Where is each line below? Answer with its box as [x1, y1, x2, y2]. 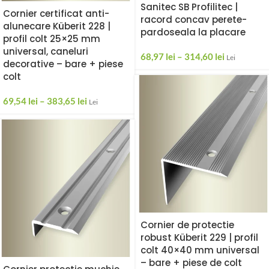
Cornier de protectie [141, 218, 234, 231]
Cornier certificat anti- [3, 7, 109, 20]
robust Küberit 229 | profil [141, 231, 258, 244]
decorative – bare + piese [3, 58, 123, 71]
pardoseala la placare [141, 25, 246, 38]
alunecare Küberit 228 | [3, 20, 110, 33]
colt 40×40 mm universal [141, 243, 259, 256]
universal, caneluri [3, 45, 88, 58]
